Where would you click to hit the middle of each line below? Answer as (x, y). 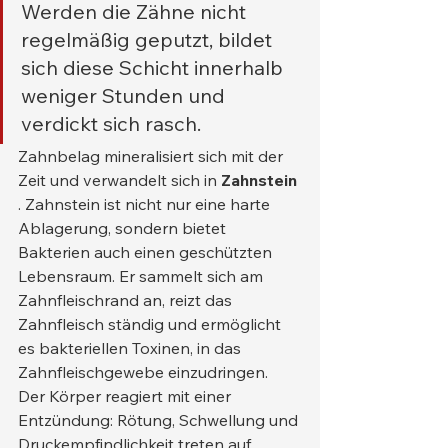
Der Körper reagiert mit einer (126, 396)
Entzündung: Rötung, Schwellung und (160, 420)
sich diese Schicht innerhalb (154, 68)
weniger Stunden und (125, 96)
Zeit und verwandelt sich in (119, 180)
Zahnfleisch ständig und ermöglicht (151, 324)
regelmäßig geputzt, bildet (149, 40)
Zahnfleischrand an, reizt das (127, 300)
